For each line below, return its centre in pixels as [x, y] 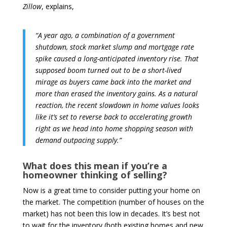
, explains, [58, 6]
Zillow [32, 6]
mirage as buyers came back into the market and [113, 82]
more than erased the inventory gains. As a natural [116, 93]
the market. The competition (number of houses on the [113, 202]
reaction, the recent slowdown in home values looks [117, 105]
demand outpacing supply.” [78, 140]
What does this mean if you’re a [95, 165]
